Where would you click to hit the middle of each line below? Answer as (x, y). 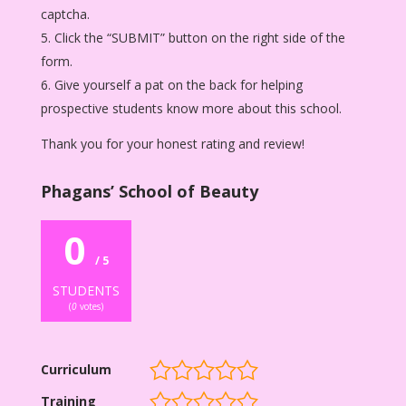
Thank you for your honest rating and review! (172, 143)
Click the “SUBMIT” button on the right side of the (199, 37)
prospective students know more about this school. (191, 108)
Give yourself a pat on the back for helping (178, 84)
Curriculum (76, 369)
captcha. (65, 14)
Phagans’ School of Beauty (149, 191)
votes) (90, 306)
